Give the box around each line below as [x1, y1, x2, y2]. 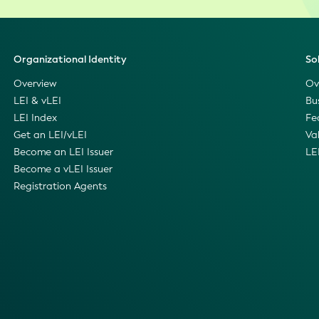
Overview [13, 77, 57, 91]
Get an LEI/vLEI [13, 128, 87, 142]
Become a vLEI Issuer [13, 162, 113, 177]
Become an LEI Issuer [13, 145, 113, 159]
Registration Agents [13, 179, 107, 194]
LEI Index [13, 111, 57, 125]
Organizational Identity [13, 53, 126, 67]
